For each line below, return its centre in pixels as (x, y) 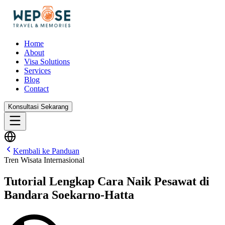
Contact (36, 89)
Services (37, 71)
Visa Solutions (47, 62)
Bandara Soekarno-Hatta (69, 195)
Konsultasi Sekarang (38, 107)
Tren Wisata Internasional (44, 160)
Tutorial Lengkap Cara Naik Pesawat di (107, 181)
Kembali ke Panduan (46, 151)
